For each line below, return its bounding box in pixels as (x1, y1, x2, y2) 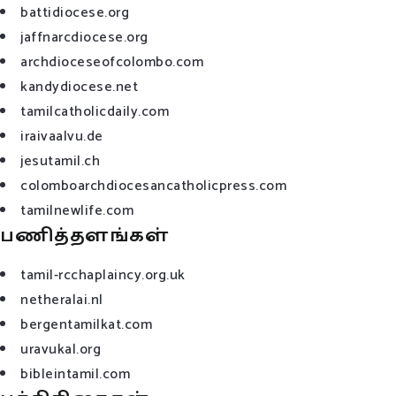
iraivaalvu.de (20, 124, 103, 148)
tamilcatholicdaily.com (20, 99, 169, 124)
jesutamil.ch (20, 148, 100, 173)
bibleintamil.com (20, 362, 130, 386)
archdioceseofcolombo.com (20, 49, 203, 74)
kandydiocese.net (20, 74, 138, 99)
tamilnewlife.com (20, 198, 133, 223)
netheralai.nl (20, 287, 103, 312)
